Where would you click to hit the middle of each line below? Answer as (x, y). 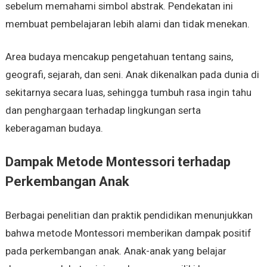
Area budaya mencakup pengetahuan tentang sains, (119, 57)
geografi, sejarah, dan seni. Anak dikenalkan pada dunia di (132, 75)
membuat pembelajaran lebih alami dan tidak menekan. (127, 24)
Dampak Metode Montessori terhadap (118, 162)
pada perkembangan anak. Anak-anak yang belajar (116, 251)
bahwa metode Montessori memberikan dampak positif (128, 233)
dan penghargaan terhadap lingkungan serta (103, 111)
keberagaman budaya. (54, 128)
